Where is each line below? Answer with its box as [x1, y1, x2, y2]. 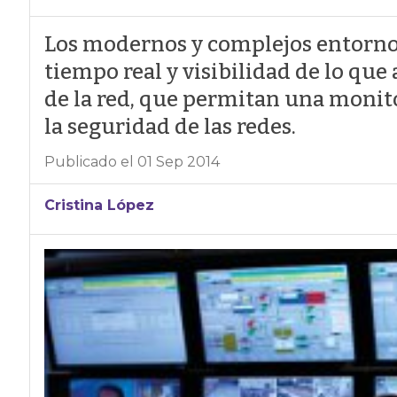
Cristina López [43, 197, 154, 214]
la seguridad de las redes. [43, 114, 296, 139]
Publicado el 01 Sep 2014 [43, 153, 220, 170]
